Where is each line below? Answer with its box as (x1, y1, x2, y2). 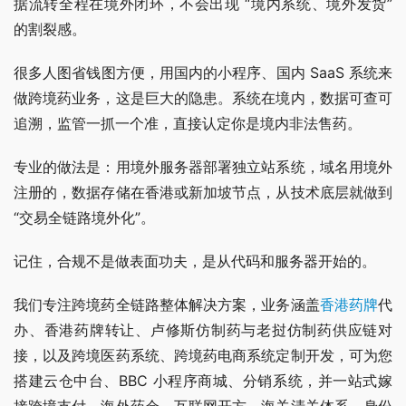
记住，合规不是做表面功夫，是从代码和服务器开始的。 (14, 252, 376, 271)
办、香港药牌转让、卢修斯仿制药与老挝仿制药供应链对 (14, 321, 392, 340)
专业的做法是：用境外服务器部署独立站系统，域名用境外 (14, 158, 392, 177)
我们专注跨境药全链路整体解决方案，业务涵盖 (14, 295, 320, 314)
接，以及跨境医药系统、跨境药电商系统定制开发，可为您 (14, 346, 392, 365)
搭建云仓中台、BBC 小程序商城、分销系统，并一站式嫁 (14, 372, 392, 391)
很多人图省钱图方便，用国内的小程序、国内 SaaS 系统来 (14, 63, 392, 82)
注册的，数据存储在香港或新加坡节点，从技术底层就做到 (14, 183, 392, 202)
